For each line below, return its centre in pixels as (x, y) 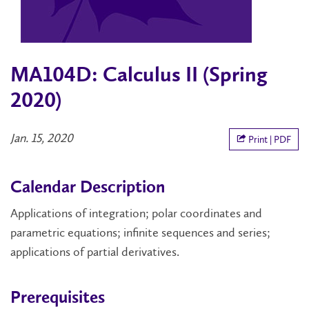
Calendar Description (88, 188)
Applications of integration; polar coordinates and (136, 213)
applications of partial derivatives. (95, 252)
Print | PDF (269, 140)
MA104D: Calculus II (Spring (139, 76)
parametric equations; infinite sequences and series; (140, 233)
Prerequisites (58, 299)
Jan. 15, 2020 (42, 138)
